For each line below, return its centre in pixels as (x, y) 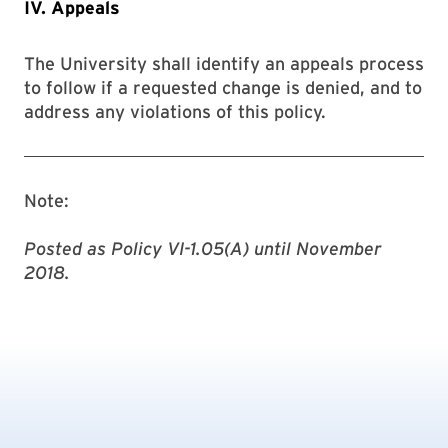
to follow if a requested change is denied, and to (223, 87)
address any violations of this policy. (175, 111)
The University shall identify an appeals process (224, 63)
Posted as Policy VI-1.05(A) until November (202, 248)
